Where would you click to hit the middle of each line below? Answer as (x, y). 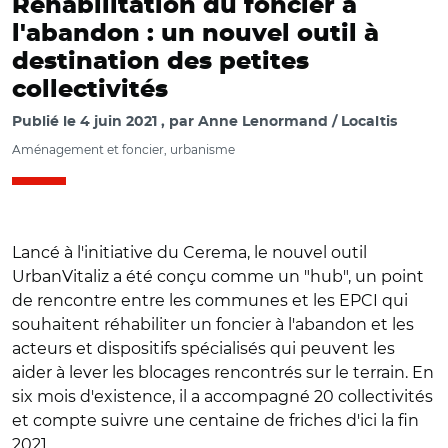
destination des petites (160, 62)
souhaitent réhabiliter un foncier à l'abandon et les (213, 324)
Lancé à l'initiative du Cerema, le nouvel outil (189, 252)
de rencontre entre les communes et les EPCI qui (210, 300)
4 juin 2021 (118, 122)
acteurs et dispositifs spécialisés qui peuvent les (203, 348)
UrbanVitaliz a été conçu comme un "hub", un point (218, 276)
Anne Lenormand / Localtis (297, 122)
